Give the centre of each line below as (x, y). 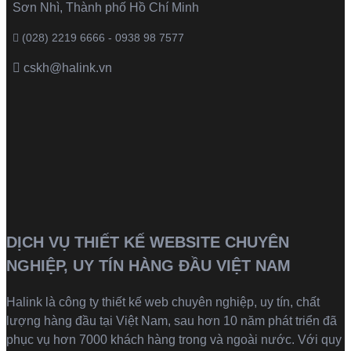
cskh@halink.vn (68, 68)
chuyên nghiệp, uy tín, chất (244, 302)
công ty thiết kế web (114, 302)
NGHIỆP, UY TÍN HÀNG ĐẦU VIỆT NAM (148, 266)
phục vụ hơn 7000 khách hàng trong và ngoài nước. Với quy (174, 340)
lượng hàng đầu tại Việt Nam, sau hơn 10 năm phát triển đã (172, 321)
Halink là (33, 302)
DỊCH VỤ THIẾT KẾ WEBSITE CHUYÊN (148, 242)
